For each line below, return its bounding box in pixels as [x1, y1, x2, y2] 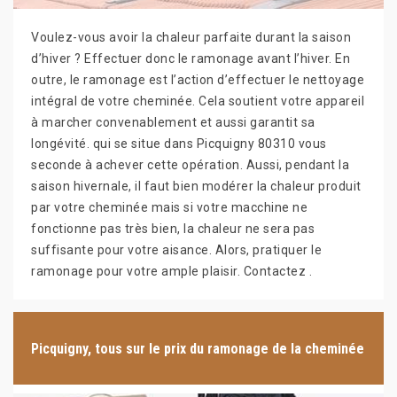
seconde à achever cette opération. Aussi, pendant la [31, 158, 349, 172]
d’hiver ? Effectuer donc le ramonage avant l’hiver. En [31, 51, 350, 66]
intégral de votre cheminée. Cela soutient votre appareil [31, 94, 364, 108]
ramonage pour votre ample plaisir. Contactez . [31, 264, 312, 278]
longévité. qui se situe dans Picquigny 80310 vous [31, 136, 327, 151]
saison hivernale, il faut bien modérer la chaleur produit [31, 179, 362, 193]
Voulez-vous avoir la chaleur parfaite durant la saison [31, 30, 351, 44]
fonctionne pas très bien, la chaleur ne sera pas [31, 222, 315, 236]
